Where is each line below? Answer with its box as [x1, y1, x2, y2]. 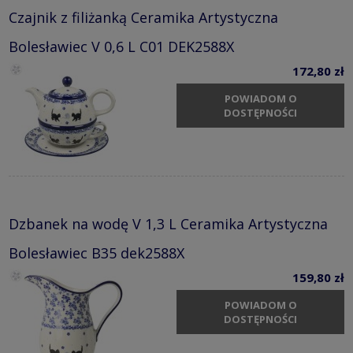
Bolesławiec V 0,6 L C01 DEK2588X [9, 36, 234, 56]
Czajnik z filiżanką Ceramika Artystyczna [9, 7, 278, 27]
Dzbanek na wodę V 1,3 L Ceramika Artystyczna [9, 214, 328, 233]
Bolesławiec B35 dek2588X [9, 243, 184, 262]
